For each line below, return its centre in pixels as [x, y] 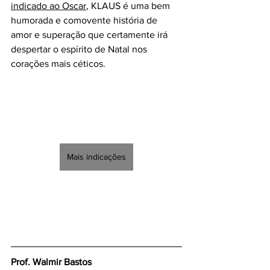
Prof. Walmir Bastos [51, 262]
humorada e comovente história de [85, 20]
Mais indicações [96, 156]
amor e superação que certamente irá [90, 34]
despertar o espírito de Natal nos [80, 49]
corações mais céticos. [58, 63]
